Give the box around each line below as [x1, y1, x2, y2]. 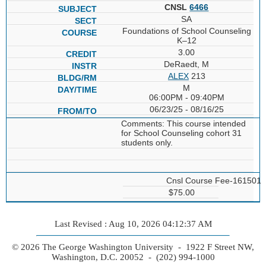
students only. [121, 137, 173, 147]
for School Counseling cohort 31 [121, 128, 242, 138]
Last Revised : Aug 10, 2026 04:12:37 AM [54, 218, 212, 229]
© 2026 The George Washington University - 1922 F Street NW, [12, 242, 254, 252]
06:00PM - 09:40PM [148, 92, 224, 102]
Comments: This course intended [121, 118, 246, 128]
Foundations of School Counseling [122, 26, 251, 36]
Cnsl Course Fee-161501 [166, 175, 262, 185]
